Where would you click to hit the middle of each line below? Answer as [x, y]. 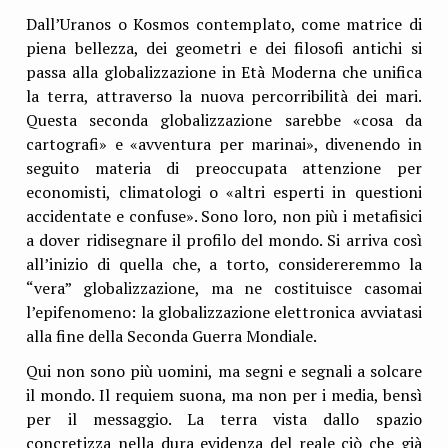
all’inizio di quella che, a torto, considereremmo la [224, 263]
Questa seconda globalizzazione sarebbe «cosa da [224, 119]
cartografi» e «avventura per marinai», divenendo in [224, 143]
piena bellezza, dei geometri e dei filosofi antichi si [224, 47]
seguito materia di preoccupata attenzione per [224, 167]
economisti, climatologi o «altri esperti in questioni [224, 191]
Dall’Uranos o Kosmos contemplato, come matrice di [224, 23]
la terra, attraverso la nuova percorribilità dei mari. [224, 95]
